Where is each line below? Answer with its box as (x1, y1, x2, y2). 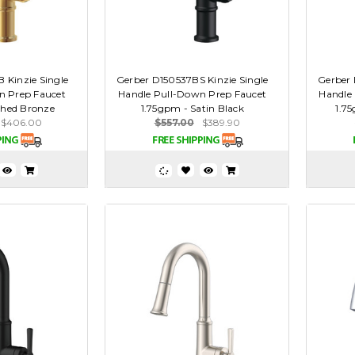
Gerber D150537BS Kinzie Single (116, 74, 269, 86)
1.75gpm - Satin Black (140, 102, 244, 115)
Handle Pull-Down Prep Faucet (118, 88, 267, 101)
